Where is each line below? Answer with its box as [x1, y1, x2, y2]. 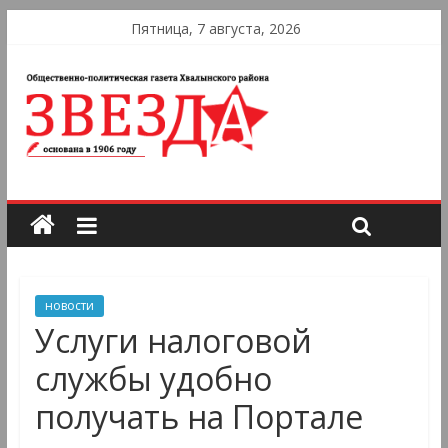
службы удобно [34, 357, 272, 401]
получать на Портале [34, 395, 363, 439]
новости [44, 297, 94, 315]
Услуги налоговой [34, 319, 312, 363]
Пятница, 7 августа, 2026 [131, 19, 302, 38]
